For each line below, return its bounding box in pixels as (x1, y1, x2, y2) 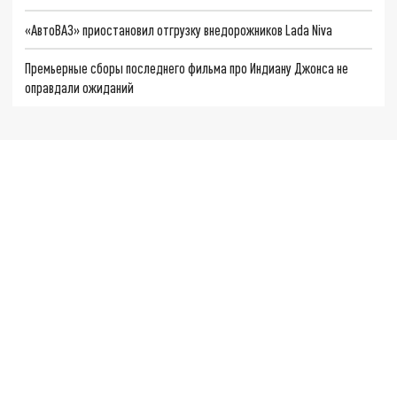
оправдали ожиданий (25, 79, 135, 97)
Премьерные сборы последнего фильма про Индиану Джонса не (25, 59, 349, 77)
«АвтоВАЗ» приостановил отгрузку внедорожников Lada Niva (25, 20, 333, 38)
